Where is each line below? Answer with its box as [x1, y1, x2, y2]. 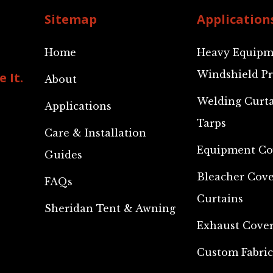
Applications [44, 100, 112, 112]
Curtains [196, 193, 243, 205]
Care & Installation [44, 127, 146, 139]
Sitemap [44, 11, 97, 27]
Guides [44, 149, 82, 161]
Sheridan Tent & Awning [44, 202, 175, 214]
